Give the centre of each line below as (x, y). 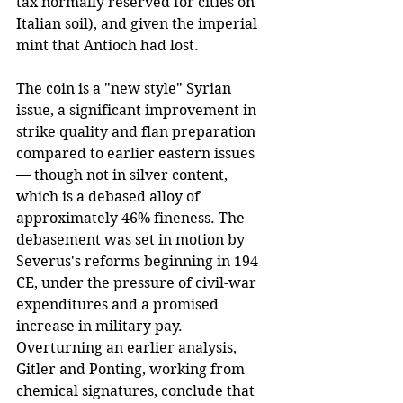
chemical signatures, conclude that (137, 390)
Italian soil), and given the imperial (139, 23)
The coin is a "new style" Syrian (125, 88)
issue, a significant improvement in (138, 110)
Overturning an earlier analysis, (128, 347)
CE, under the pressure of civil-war (138, 282)
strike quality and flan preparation (138, 131)
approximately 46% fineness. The (132, 218)
